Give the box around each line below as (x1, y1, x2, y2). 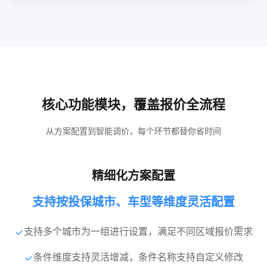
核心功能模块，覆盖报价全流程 (42, 96, 225, 112)
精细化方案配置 (92, 168, 175, 183)
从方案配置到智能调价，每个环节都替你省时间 (46, 125, 221, 136)
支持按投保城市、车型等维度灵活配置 (32, 194, 235, 209)
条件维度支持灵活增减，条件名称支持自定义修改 (33, 250, 243, 263)
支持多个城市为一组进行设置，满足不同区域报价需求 (24, 225, 253, 237)
